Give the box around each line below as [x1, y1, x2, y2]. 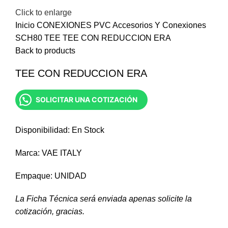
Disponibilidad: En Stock [15, 126, 104, 135]
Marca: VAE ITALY [15, 149, 82, 158]
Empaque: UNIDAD [15, 172, 87, 181]
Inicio [15, 21, 37, 30]
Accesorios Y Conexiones [112, 21, 206, 30]
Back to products [15, 46, 75, 55]
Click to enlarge [15, 8, 72, 17]
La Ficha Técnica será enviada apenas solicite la [15, 194, 192, 204]
